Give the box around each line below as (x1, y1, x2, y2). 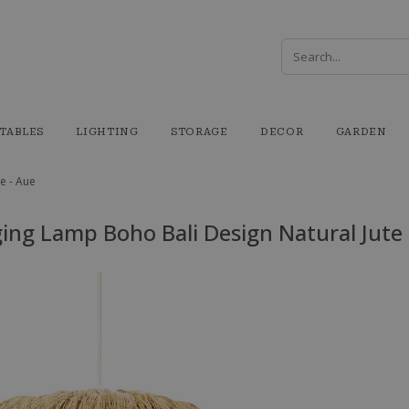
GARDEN (335, 126, 387, 138)
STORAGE (171, 126, 228, 138)
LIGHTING (76, 126, 139, 138)
